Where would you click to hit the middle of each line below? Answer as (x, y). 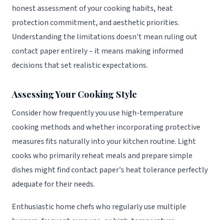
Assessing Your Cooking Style (74, 94)
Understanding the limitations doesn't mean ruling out (105, 37)
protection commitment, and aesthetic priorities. (96, 22)
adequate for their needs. (53, 184)
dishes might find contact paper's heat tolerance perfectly (110, 170)
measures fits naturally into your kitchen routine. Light (104, 141)
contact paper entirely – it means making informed (97, 51)
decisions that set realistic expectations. (80, 65)
